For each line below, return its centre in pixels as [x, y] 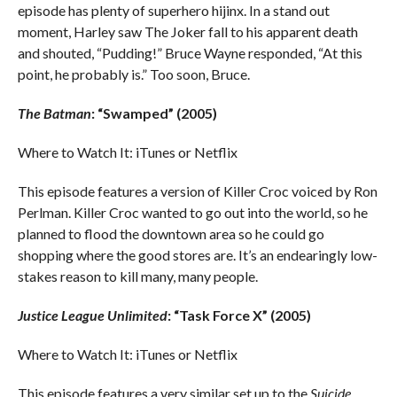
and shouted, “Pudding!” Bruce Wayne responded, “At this [190, 52]
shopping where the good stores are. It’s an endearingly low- [197, 254]
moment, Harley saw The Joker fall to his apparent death [187, 31]
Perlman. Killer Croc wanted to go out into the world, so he [192, 212]
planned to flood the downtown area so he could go [171, 233]
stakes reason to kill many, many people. [137, 276]
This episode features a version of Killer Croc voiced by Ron [197, 191]
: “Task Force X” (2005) [239, 315]
